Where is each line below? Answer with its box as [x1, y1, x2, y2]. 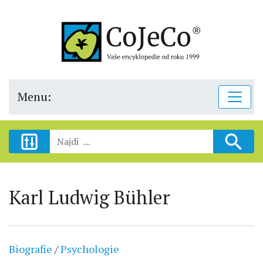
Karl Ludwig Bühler [9, 185, 170, 210]
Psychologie [60, 242, 119, 256]
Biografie [9, 242, 52, 256]
